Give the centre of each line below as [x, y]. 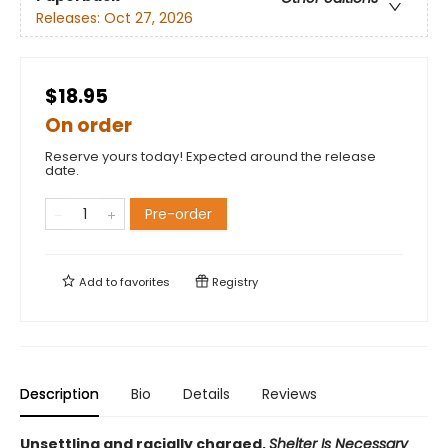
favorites [145, 282]
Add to [98, 282]
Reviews [289, 394]
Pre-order [178, 214]
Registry [233, 282]
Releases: [70, 17]
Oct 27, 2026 [148, 17]
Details [206, 394]
